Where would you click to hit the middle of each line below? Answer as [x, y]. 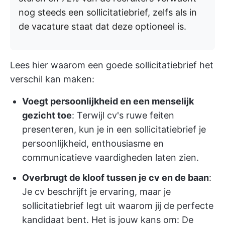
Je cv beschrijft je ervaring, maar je [96, 192]
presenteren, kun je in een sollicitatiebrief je [114, 130]
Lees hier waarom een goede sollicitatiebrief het [112, 65]
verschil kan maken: [52, 79]
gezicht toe [47, 116]
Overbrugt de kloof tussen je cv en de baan [116, 178]
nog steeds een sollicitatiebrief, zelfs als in [108, 13]
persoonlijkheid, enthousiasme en [93, 144]
